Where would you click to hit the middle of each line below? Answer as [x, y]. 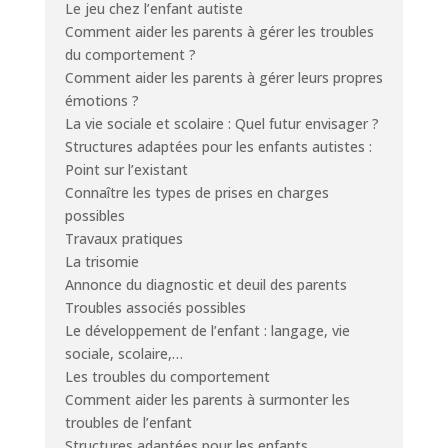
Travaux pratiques [123, 238]
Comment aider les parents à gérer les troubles [219, 31]
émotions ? [101, 100]
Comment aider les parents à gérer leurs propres [223, 77]
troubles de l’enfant [128, 422]
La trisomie [101, 261]
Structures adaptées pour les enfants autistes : [218, 146]
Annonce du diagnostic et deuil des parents [205, 284]
